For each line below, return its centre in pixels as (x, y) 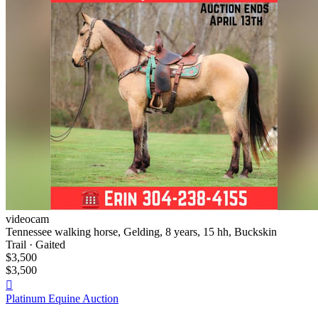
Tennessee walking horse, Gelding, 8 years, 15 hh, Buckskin (141, 231)
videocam (27, 219)
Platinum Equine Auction (62, 298)
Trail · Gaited (35, 244)
